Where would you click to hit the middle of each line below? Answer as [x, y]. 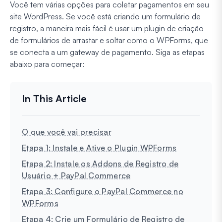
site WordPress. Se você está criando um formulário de [105, 16]
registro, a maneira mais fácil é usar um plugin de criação [107, 28]
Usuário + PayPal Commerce [76, 175]
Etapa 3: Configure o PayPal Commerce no [103, 191]
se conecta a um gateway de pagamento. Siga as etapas [107, 52]
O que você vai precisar [67, 132]
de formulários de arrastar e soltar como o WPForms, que [109, 40]
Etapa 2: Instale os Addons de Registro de [100, 163]
